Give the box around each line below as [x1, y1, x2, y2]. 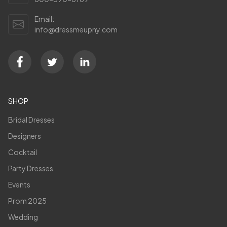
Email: [34, 14, 54, 23]
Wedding [8, 212, 38, 221]
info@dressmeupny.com [34, 24, 118, 34]
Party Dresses [8, 163, 53, 173]
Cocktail [8, 147, 37, 157]
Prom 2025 [8, 196, 47, 205]
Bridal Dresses [8, 115, 55, 124]
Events [8, 179, 30, 189]
